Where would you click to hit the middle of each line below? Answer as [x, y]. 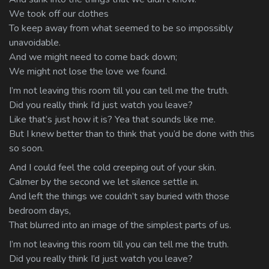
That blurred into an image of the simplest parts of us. [120, 225]
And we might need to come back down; [93, 57]
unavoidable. [35, 42]
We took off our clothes [59, 14]
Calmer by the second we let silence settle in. [104, 182]
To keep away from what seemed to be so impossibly [121, 28]
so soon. [26, 148]
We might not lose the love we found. [88, 71]
